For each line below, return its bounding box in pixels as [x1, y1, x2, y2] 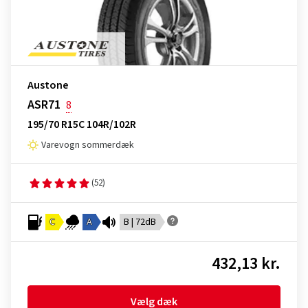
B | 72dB [124, 215, 156, 229]
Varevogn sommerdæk [41, 138, 134, 152]
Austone [27, 78, 68, 93]
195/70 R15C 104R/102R [27, 117, 136, 132]
